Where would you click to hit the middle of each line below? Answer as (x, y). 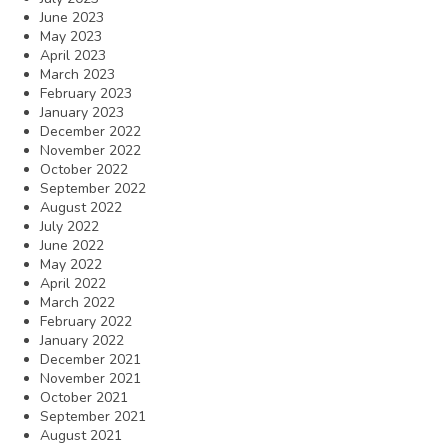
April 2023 (73, 55)
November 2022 (90, 150)
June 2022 (72, 245)
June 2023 (72, 17)
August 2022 (81, 207)
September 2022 (93, 188)
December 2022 (90, 131)
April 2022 (73, 283)
